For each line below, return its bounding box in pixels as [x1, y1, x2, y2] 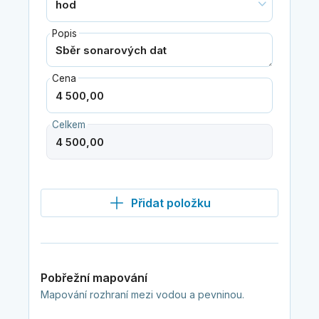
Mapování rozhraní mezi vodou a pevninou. [40, 288, 244, 301]
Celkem [51, 119, 85, 131]
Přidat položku [131, 196, 211, 211]
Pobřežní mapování [40, 271, 147, 286]
